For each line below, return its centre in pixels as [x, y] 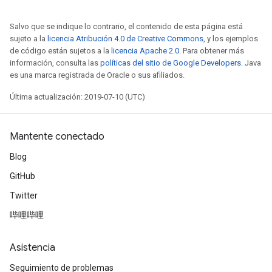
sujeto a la [29, 39]
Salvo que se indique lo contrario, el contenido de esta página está [126, 26]
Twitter [24, 195]
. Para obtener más [212, 51]
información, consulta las [55, 63]
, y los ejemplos [231, 39]
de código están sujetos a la [60, 51]
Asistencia [32, 248]
